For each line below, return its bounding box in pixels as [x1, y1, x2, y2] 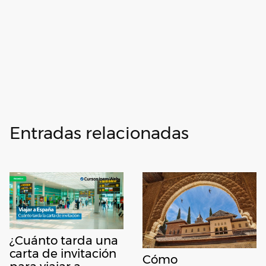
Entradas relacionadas [9, 123, 189, 144]
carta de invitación [9, 246, 116, 261]
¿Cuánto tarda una [9, 233, 118, 248]
